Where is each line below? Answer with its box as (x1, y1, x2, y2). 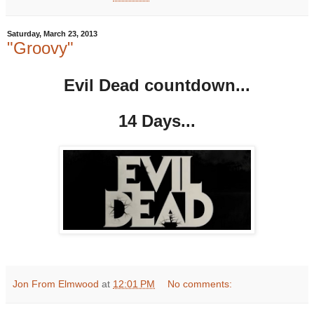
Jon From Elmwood (13, 278, 99, 290)
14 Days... (118, 111, 196, 131)
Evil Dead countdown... (64, 76, 250, 95)
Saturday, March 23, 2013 (7, 29, 97, 39)
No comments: (168, 278, 233, 290)
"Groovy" (7, 38, 74, 57)
